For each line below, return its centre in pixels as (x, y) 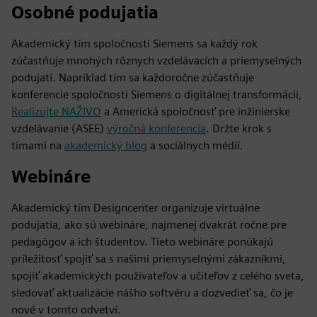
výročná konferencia (156, 128)
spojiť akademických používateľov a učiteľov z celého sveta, (158, 275)
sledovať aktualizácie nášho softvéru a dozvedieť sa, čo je (152, 292)
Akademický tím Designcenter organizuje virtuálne (136, 207)
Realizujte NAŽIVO (56, 111)
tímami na (38, 145)
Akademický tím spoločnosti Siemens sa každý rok (134, 43)
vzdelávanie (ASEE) (59, 128)
